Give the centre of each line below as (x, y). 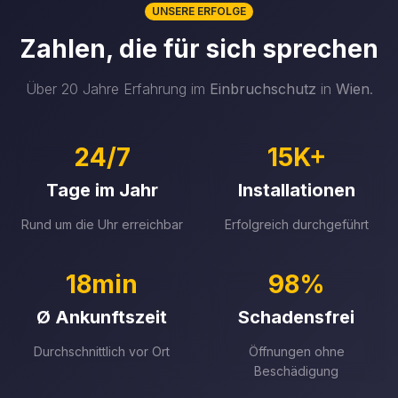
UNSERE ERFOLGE (199, 11)
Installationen (296, 190)
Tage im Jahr (102, 190)
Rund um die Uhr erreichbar (102, 224)
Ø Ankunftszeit (102, 317)
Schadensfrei (296, 317)
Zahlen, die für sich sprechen (199, 49)
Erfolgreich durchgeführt (296, 224)
